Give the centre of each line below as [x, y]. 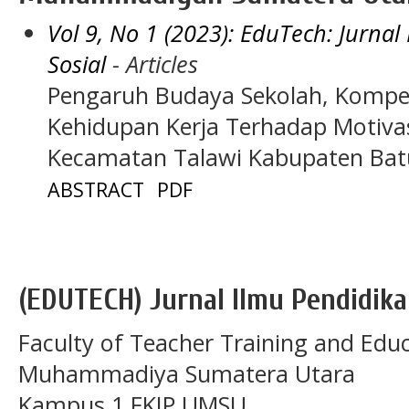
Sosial [76, 63]
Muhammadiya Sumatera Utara [187, 373]
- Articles [152, 63]
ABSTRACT [95, 189]
